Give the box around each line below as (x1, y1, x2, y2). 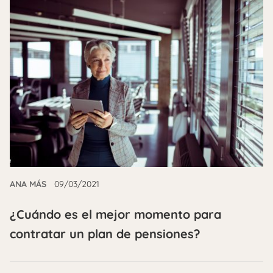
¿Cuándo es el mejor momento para (10, 206, 221, 222)
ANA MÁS (10, 178, 46, 190)
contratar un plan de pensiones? (10, 225, 200, 241)
